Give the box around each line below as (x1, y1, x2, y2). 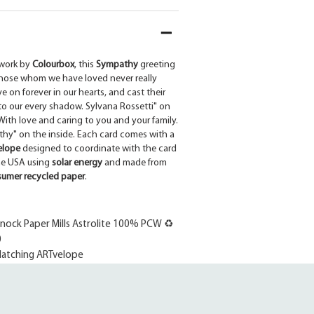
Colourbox (32, 60, 74, 70)
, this (74, 60, 96, 70)
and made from (102, 158, 167, 168)
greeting (137, 60, 175, 70)
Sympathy (95, 60, 138, 70)
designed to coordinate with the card (20, 144, 177, 154)
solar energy (51, 158, 102, 168)
